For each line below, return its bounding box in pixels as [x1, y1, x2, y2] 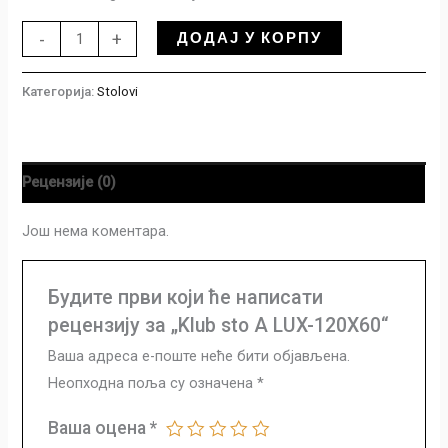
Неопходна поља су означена [47, 373, 257, 392]
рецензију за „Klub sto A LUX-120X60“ [47, 313, 389, 337]
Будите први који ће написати [47, 285, 323, 309]
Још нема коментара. [22, 222, 170, 241]
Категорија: [22, 83, 98, 99]
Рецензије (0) [22, 173, 117, 192]
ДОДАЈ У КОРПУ [177, 28, 323, 49]
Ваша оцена [47, 417, 150, 438]
